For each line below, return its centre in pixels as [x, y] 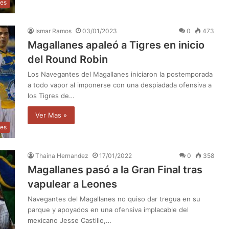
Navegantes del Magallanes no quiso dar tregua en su [114, 199]
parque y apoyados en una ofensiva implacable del [108, 209]
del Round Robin [68, 59]
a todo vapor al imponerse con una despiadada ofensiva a [120, 85]
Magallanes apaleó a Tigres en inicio [116, 45]
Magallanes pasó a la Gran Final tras [115, 169]
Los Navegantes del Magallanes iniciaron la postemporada [120, 74]
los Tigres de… [51, 95]
